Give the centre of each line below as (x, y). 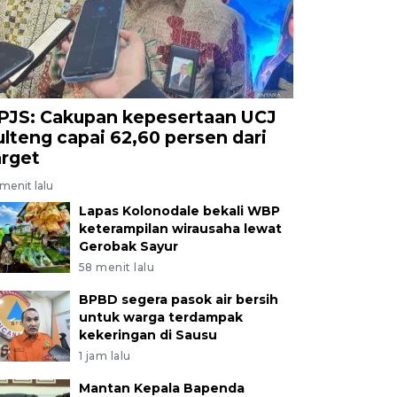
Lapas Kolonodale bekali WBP (179, 210)
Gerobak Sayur (128, 246)
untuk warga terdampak (160, 317)
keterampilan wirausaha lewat (180, 228)
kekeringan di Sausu (148, 335)
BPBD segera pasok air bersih (178, 299)
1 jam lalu (105, 355)
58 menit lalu (117, 267)
